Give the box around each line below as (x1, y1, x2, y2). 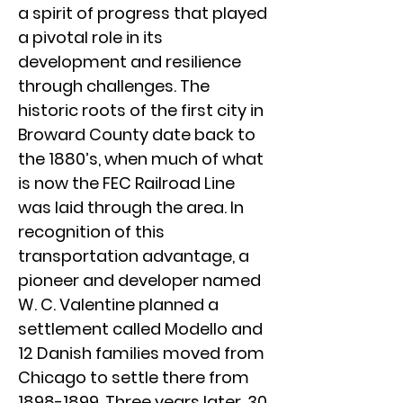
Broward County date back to (18, 123, 255, 146)
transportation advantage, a (18, 245, 249, 267)
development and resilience (18, 50, 241, 73)
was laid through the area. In (18, 196, 244, 219)
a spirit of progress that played (18, 2, 267, 24)
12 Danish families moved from (18, 342, 264, 364)
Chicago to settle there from (18, 366, 249, 389)
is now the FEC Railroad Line (18, 172, 235, 194)
